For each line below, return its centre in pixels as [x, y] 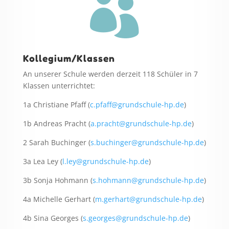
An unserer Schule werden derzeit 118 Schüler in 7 [110, 74]
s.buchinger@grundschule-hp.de [147, 142]
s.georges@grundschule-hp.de [135, 218]
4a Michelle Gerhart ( [59, 199]
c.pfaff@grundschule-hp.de [137, 104]
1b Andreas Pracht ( [56, 123]
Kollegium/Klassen [69, 58]
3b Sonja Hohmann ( [58, 180]
